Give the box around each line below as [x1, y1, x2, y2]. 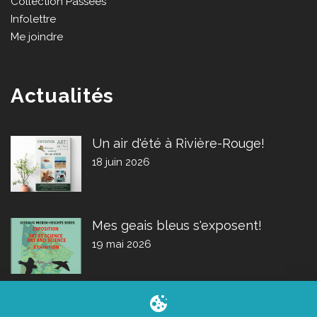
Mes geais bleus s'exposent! [92, 217, 262, 233]
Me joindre [11, 30, 63, 44]
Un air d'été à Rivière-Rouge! [92, 136, 265, 151]
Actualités [11, 84, 114, 108]
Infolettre [11, 13, 56, 26]
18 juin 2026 [92, 156, 150, 169]
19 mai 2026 [92, 237, 151, 250]
